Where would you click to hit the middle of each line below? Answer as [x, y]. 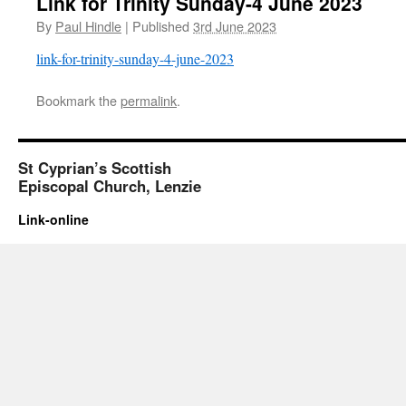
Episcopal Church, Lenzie [110, 186]
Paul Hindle [88, 26]
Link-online [53, 219]
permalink [149, 100]
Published [161, 26]
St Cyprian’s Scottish [95, 168]
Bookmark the [78, 100]
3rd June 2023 [235, 26]
